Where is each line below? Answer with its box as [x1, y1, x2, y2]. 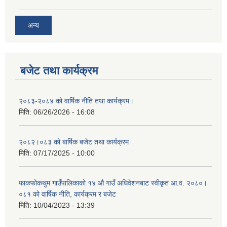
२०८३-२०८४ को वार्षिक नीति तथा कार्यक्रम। [19, 96, 134, 105]
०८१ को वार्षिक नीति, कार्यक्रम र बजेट [19, 190, 116, 198]
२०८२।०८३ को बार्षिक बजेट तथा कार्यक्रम [19, 137, 129, 146]
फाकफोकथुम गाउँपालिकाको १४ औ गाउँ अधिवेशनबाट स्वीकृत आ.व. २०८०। [19, 178, 207, 187]
